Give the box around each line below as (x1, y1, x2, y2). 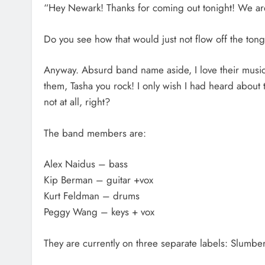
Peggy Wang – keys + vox (44, 205, 154, 219)
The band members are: (44, 125, 146, 140)
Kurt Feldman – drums (44, 189, 140, 203)
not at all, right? (44, 95, 110, 109)
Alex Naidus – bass (44, 157, 128, 171)
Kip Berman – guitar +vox (44, 173, 153, 187)
